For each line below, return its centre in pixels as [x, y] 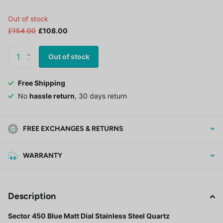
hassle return [52, 96]
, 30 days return [101, 96]
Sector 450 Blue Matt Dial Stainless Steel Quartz [89, 216]
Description [32, 196]
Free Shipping [42, 83]
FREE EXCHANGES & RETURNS [73, 129]
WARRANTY [43, 156]
